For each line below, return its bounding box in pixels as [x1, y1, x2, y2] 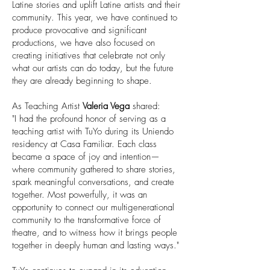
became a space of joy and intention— [12, 151, 160, 163]
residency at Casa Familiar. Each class [12, 138, 157, 150]
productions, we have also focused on [12, 37, 155, 49]
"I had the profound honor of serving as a [12, 113, 166, 125]
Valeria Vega [83, 100, 130, 112]
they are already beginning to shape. [12, 75, 152, 87]
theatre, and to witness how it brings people [12, 227, 177, 239]
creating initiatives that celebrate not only [12, 49, 165, 61]
